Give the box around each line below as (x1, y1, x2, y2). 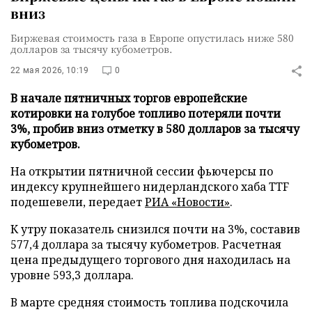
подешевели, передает (10, 194, 145, 210)
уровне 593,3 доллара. (10, 267, 134, 283)
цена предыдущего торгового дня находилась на (10, 252, 290, 267)
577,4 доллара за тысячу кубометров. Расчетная (10, 237, 281, 252)
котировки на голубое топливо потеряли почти (10, 106, 281, 121)
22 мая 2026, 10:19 (10, 65, 89, 75)
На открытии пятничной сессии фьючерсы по (10, 164, 273, 179)
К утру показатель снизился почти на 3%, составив (10, 221, 300, 237)
